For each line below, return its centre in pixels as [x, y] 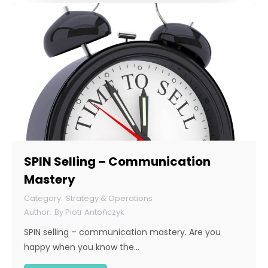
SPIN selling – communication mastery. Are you [122, 232]
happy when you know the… [82, 247]
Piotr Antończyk [95, 212]
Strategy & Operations [109, 199]
